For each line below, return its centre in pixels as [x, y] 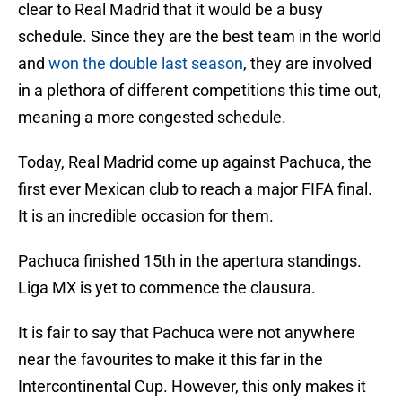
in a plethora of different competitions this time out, [200, 91]
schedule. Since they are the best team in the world [200, 37]
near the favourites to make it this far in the [170, 360]
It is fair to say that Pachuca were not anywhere [187, 333]
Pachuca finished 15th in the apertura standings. [190, 261]
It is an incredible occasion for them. [146, 216]
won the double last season [146, 64]
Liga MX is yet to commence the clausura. [167, 288]
